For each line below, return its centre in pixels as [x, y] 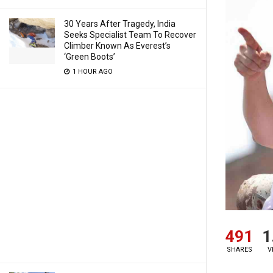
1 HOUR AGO [92, 72]
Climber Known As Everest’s [117, 46]
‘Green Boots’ [90, 57]
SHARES [239, 249]
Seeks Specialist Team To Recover [130, 35]
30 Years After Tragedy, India [120, 24]
